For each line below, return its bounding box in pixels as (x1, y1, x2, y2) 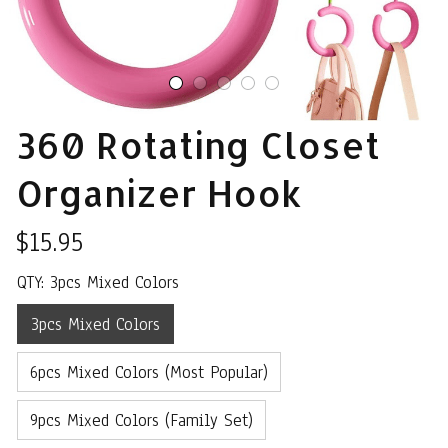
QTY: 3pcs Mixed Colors (17, 271, 179, 294)
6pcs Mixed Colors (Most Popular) (30, 360, 268, 384)
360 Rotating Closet (16, 122, 380, 168)
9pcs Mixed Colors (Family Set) (30, 408, 253, 432)
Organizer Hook (16, 170, 302, 216)
